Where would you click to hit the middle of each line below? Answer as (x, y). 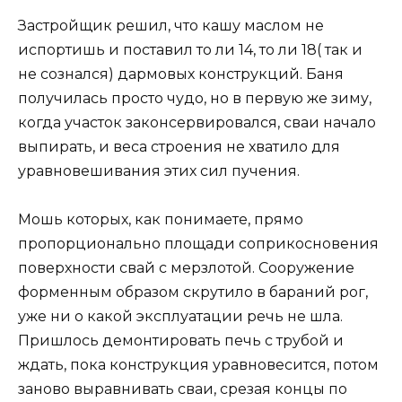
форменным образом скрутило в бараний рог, (193, 293)
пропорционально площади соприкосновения (198, 244)
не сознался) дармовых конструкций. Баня (181, 74)
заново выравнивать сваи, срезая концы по (183, 389)
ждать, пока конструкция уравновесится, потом (198, 365)
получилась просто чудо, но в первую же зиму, (195, 99)
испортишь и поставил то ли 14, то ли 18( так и (190, 50)
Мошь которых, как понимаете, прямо (161, 220)
